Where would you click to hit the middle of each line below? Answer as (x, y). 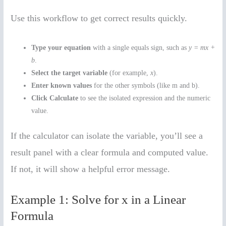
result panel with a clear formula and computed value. (110, 152)
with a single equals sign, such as (140, 48)
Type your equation (61, 48)
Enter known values (62, 86)
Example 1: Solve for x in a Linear (98, 200)
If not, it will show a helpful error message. (91, 169)
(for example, (129, 73)
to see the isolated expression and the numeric (145, 98)
